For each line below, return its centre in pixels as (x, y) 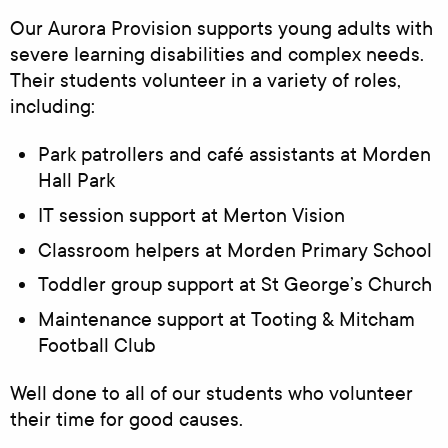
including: (52, 106)
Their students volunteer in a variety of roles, (205, 80)
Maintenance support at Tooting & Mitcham (226, 320)
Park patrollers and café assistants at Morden (234, 154)
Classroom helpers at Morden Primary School (234, 250)
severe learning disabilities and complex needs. (217, 54)
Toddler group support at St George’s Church (234, 285)
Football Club (96, 346)
